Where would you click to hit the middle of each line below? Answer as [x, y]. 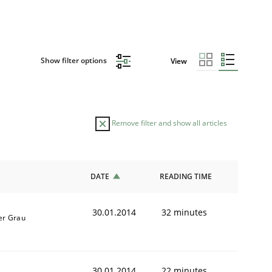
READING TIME [186, 176]
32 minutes [184, 212]
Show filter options [74, 61]
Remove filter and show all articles [168, 123]
